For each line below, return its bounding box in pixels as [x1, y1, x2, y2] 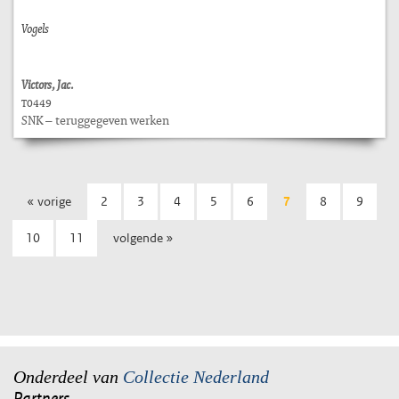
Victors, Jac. [21, 76, 74, 93]
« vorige [27, 193, 71, 209]
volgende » [113, 230, 174, 246]
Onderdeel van [13, 367, 123, 387]
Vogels [21, 20, 49, 37]
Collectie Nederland [123, 367, 269, 387]
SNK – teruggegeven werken [21, 111, 169, 128]
